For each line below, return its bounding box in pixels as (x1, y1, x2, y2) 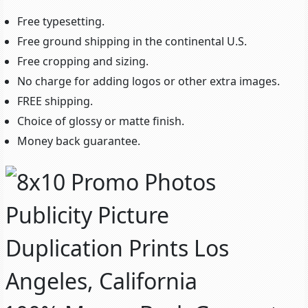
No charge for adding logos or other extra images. (17, 74, 280, 89)
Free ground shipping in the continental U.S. (17, 34, 247, 49)
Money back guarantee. (17, 133, 140, 148)
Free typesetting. (17, 14, 104, 29)
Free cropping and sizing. (17, 54, 148, 69)
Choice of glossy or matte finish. (17, 113, 184, 129)
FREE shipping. (17, 93, 93, 109)
